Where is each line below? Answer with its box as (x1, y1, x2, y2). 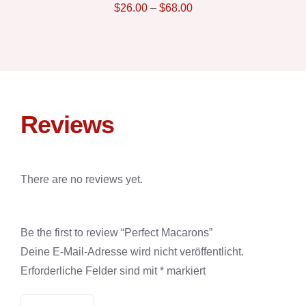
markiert (163, 264, 206, 277)
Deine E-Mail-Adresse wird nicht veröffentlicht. (20, 245, 244, 258)
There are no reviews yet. (20, 173, 143, 185)
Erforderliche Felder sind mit (20, 264, 160, 277)
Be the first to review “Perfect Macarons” (20, 226, 212, 238)
